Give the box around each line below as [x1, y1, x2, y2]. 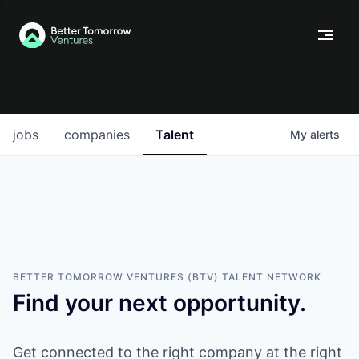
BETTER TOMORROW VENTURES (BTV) [13, 271, 219, 283]
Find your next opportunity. [13, 289, 306, 317]
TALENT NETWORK [219, 271, 321, 283]
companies [64, 127, 130, 143]
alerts [310, 127, 340, 141]
